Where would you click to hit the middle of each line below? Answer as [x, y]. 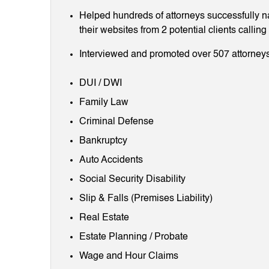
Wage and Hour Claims [129, 256]
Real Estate [104, 218]
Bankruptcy [103, 141]
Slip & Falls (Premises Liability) [146, 198]
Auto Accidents [111, 160]
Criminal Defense [116, 122]
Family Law [104, 102]
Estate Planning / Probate [134, 237]
